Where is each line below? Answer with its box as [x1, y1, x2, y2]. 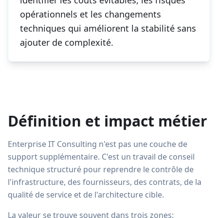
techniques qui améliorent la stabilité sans [20, 22, 196, 34]
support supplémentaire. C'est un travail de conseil [8, 151, 195, 162]
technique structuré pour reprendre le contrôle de [8, 164, 194, 175]
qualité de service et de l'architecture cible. [8, 189, 164, 200]
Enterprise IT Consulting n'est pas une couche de [8, 139, 187, 149]
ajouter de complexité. [20, 36, 113, 48]
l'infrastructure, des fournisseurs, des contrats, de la [8, 177, 201, 187]
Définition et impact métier [8, 111, 207, 131]
